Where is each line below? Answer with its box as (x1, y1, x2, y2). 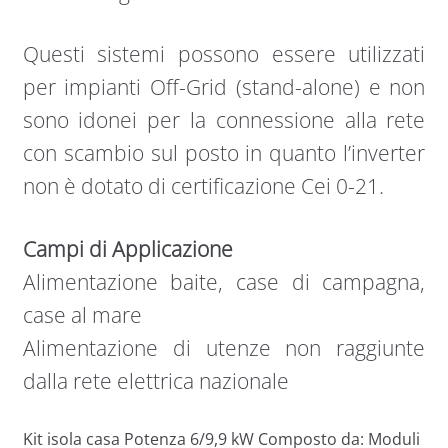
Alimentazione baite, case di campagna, (22, 267, 426, 296)
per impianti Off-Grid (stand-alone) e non (22, 73, 426, 102)
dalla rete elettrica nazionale (22, 366, 289, 395)
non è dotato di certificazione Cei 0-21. (22, 172, 384, 201)
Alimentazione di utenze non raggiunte (22, 333, 426, 362)
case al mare (22, 300, 142, 329)
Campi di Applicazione (22, 234, 233, 263)
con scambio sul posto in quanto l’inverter (22, 139, 426, 168)
